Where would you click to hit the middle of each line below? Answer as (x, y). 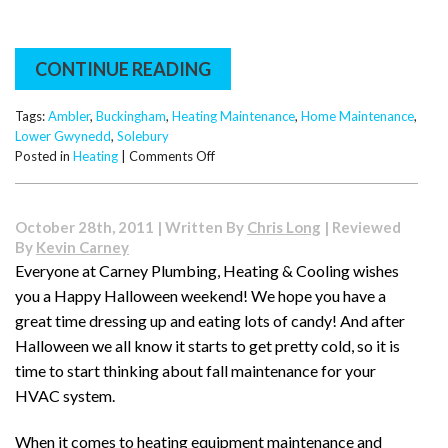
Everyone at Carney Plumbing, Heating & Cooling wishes (207, 270)
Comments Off (172, 156)
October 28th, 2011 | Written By (131, 226)
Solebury (143, 136)
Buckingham (131, 116)
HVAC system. (65, 395)
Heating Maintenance (233, 116)
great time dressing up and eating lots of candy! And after (210, 320)
